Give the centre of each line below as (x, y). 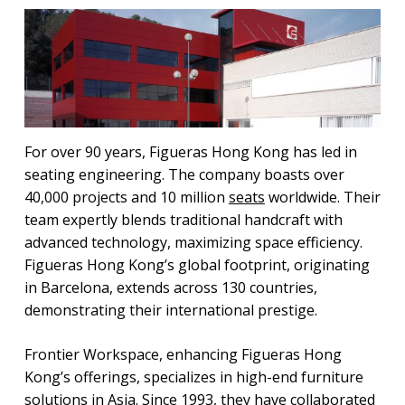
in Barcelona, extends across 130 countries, (170, 288)
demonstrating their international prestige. (170, 311)
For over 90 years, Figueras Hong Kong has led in (190, 152)
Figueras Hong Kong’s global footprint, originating (197, 265)
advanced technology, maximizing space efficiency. (193, 243)
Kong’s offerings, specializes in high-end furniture (193, 377)
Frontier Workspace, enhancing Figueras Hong (183, 355)
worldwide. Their (322, 198)
